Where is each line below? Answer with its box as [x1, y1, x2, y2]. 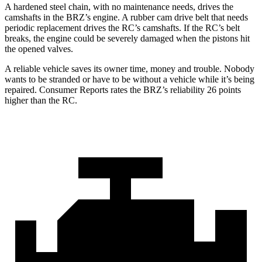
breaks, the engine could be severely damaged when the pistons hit [5, 33, 250, 44]
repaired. [5, 85, 39, 95]
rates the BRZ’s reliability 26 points [108, 85, 241, 95]
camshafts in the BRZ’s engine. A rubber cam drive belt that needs [5, 12, 248, 23]
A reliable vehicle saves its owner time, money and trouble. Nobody [5, 64, 254, 74]
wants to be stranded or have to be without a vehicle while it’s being [5, 74, 254, 85]
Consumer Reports [39, 85, 108, 95]
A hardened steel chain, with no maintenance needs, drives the [5, 2, 233, 12]
